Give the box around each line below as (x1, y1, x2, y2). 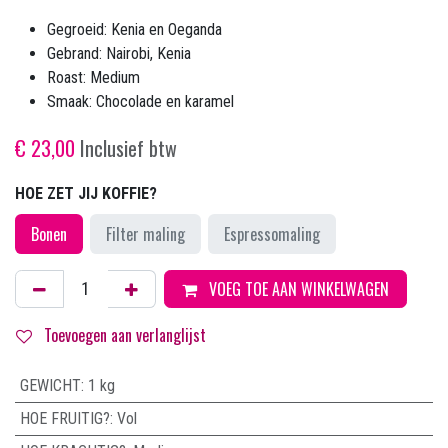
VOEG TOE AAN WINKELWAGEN (205, 276, 389, 301)
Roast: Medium (47, 67, 140, 87)
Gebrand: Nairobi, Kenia (47, 43, 191, 63)
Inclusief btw (80, 132, 177, 163)
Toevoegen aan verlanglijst (44, 322, 206, 347)
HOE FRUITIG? (19, 408, 110, 428)
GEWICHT (19, 375, 81, 395)
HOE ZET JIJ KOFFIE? (15, 183, 157, 203)
